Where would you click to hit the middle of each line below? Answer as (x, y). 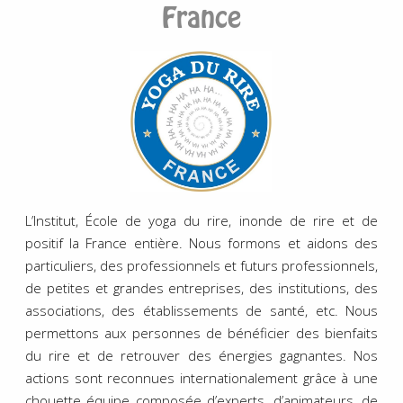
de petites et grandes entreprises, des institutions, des (201, 288)
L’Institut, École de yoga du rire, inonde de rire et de (201, 221)
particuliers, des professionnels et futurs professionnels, (201, 266)
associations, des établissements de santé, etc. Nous (201, 311)
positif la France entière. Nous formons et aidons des (201, 243)
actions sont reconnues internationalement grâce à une (201, 378)
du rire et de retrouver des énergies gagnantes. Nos (201, 356)
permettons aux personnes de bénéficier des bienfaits (201, 333)
